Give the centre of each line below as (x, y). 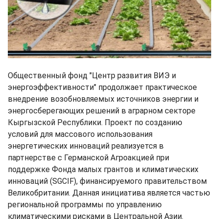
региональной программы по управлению (85, 205)
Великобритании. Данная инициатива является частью (109, 193)
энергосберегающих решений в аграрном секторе (102, 111)
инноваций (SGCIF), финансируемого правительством (107, 181)
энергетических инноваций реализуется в (86, 146)
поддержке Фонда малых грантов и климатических (103, 170)
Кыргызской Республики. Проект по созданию (95, 123)
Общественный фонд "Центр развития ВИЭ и (92, 76)
